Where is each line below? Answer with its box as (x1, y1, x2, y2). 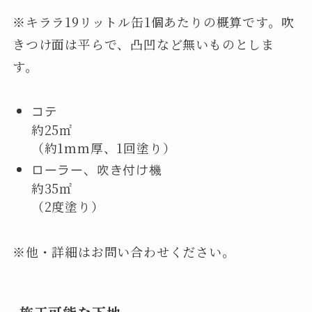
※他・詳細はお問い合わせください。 (12, 242, 235, 260)
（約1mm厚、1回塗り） (31, 139, 176, 157)
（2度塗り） (31, 196, 104, 215)
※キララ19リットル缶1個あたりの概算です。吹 (12, 12, 295, 31)
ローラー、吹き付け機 (31, 163, 162, 176)
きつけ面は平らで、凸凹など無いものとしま (12, 34, 275, 53)
